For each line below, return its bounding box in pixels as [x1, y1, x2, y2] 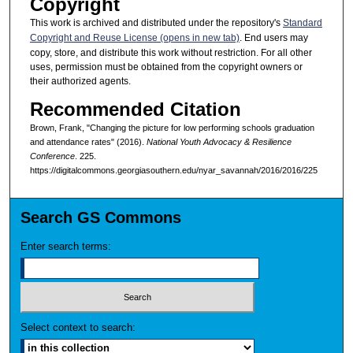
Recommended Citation [29, 98, 241, 120]
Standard [282, 17, 322, 29]
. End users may [239, 32, 308, 44]
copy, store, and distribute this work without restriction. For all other [29, 47, 312, 59]
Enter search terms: [20, 240, 112, 253]
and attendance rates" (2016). [29, 136, 147, 147]
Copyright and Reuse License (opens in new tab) [29, 32, 240, 44]
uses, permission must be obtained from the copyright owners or [29, 61, 303, 73]
